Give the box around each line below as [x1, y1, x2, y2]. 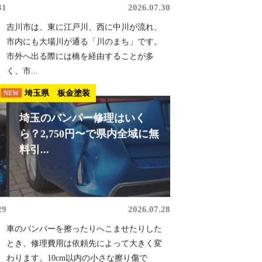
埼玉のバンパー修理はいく [19, 116, 146, 128]
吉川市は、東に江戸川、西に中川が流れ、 [6, 26, 162, 36]
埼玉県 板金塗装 [24, 92, 90, 102]
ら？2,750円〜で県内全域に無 [19, 132, 159, 144]
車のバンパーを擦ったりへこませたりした [6, 228, 162, 237]
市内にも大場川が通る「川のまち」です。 [6, 41, 162, 50]
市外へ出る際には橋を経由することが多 [6, 56, 154, 65]
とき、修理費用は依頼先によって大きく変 [6, 243, 162, 252]
